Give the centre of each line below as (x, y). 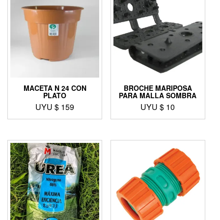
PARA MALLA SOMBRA (158, 96)
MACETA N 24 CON (55, 88)
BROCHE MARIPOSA (158, 88)
